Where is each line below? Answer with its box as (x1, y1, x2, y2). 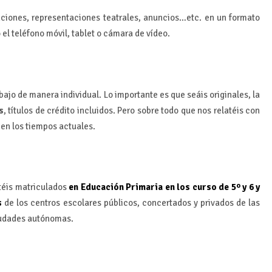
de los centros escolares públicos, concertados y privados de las (2, 197, 260, 209)
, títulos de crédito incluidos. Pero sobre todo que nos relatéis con (3, 104, 260, 116)
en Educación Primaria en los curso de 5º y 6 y (69, 182, 260, 193)
